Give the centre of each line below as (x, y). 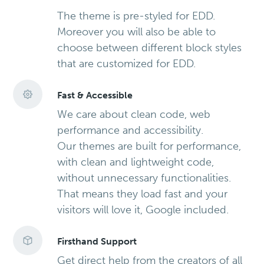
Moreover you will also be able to (137, 32)
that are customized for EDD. (127, 64)
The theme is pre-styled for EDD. (136, 16)
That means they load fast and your (143, 194)
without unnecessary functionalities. (144, 178)
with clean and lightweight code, (136, 162)
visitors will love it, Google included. (143, 210)
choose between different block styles (150, 48)
